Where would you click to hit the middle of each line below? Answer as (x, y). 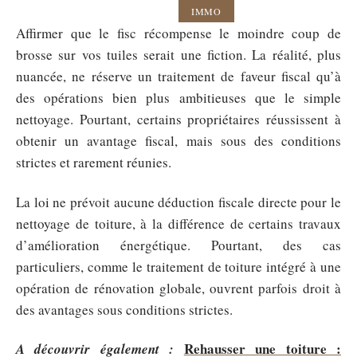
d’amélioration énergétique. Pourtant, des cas (178, 245)
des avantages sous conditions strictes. (124, 309)
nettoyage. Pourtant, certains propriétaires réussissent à (178, 119)
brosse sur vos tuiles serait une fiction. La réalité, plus (178, 55)
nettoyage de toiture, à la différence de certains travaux (178, 223)
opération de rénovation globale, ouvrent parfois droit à (178, 288)
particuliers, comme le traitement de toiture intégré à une (178, 266)
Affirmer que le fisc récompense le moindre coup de (178, 33)
